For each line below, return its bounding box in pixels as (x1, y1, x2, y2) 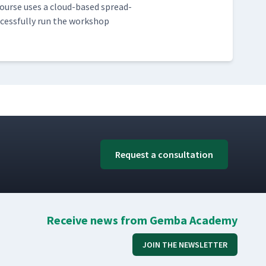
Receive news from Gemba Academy (46, 213, 237, 227)
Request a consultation (115, 148, 213, 160)
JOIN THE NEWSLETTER (142, 239, 227, 250)
